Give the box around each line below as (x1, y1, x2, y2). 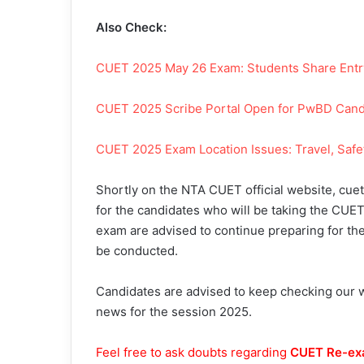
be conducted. (96, 242, 178, 258)
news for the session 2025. (96, 303, 252, 319)
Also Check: (96, 19, 167, 35)
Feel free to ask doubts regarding (96, 344, 290, 360)
